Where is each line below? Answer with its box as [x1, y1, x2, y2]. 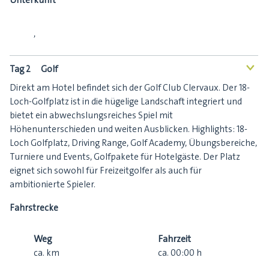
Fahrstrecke [10, 202, 58, 214]
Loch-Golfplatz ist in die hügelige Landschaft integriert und [10, 95, 242, 108]
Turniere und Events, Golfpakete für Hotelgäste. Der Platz [10, 151, 240, 163]
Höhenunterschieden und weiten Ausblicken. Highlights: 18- [10, 123, 247, 136]
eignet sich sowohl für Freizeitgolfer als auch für [10, 165, 202, 177]
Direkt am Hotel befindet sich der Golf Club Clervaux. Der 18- [10, 82, 250, 94]
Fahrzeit [158, 232, 192, 246]
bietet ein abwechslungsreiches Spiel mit [10, 109, 173, 122]
